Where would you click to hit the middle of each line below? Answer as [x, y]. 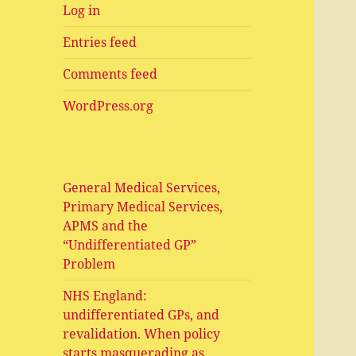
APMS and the [106, 226]
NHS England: [105, 296]
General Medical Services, [142, 188]
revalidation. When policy [142, 334]
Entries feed [100, 43]
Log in [82, 11]
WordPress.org [108, 106]
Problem [89, 264]
